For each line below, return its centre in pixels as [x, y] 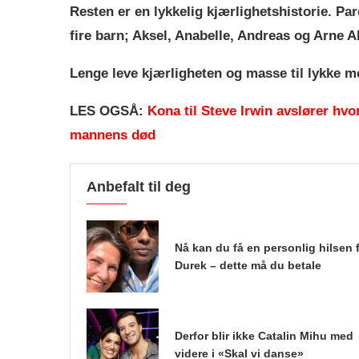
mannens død [113, 135]
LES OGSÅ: [109, 111]
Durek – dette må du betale [248, 266]
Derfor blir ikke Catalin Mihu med [264, 336]
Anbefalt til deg [139, 187]
